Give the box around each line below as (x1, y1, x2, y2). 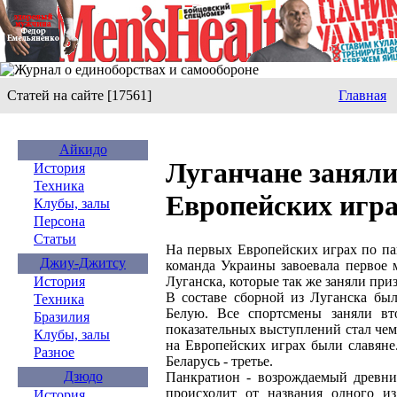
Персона (34, 214, 85, 229)
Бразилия (34, 309, 90, 324)
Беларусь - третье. (166, 353, 273, 369)
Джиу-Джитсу (40, 255, 126, 270)
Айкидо (58, 142, 107, 157)
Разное (34, 345, 74, 360)
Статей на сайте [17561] (7, 88, 152, 103)
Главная (339, 88, 386, 103)
